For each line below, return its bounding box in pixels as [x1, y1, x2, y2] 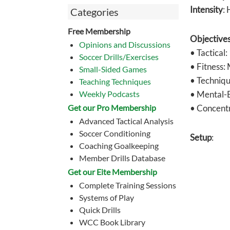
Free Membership [68, 26, 130, 36]
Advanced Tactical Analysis [79, 116, 174, 126]
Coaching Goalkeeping [79, 141, 159, 150]
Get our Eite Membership [68, 167, 157, 177]
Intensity [189, 4, 223, 15]
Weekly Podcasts [79, 89, 140, 99]
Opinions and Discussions [79, 40, 170, 49]
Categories [70, 6, 119, 18]
